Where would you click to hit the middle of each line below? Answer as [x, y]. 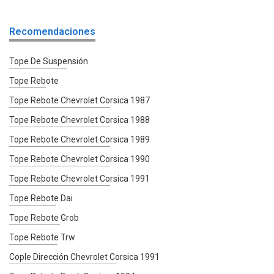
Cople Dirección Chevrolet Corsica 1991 [84, 257]
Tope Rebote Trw [42, 237]
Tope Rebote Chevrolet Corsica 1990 [80, 159]
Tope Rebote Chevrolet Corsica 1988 [80, 120]
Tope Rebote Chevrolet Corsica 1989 [80, 139]
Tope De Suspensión [49, 61]
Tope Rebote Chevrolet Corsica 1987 [80, 100]
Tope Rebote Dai [41, 198]
